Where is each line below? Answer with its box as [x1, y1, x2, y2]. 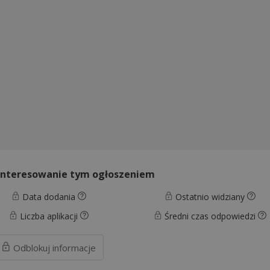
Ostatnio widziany [173, 190, 248, 202]
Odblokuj [11, 241, 53, 254]
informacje [52, 241, 96, 254]
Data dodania [19, 190, 78, 202]
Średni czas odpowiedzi [162, 210, 259, 222]
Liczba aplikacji [17, 210, 80, 222]
